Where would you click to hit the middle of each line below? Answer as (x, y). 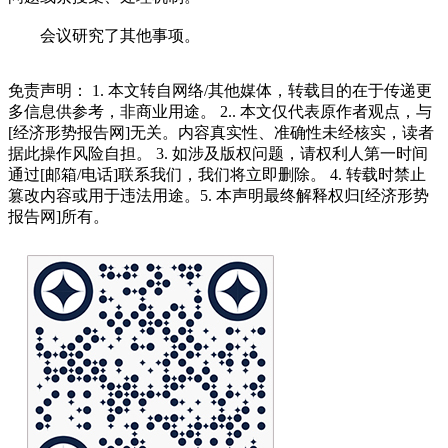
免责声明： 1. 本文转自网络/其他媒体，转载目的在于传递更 (220, 90)
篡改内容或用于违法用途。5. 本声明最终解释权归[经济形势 (218, 195)
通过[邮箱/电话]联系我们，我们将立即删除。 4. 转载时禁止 (217, 174)
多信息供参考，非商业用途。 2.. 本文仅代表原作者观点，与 (220, 111)
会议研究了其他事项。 (104, 35)
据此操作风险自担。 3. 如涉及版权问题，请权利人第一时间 (218, 153)
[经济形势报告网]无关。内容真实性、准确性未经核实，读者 (221, 132)
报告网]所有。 (58, 216)
